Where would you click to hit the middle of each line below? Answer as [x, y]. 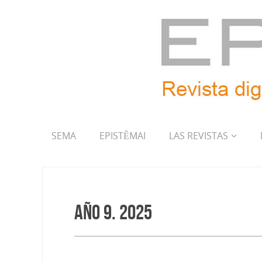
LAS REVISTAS [199, 136]
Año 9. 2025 [113, 212]
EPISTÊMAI [123, 136]
